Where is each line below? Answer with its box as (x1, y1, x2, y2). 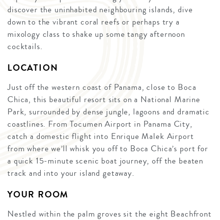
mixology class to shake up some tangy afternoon (7, 28, 185, 41)
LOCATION (7, 61, 58, 75)
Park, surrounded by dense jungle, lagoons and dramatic (7, 106, 210, 118)
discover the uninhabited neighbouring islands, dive (7, 3, 193, 16)
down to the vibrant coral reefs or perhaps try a (7, 16, 180, 28)
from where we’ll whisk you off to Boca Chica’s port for (7, 142, 208, 155)
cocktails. (7, 40, 43, 53)
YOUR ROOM (7, 188, 69, 201)
